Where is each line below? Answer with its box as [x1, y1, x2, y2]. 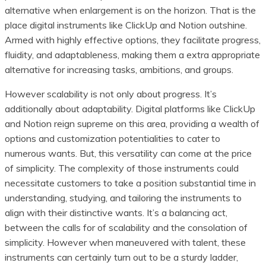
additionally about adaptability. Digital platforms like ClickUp [5, 103, 255, 115]
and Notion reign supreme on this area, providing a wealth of [5, 118, 259, 130]
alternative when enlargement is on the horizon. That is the [5, 4, 256, 17]
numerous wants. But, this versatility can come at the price [5, 147, 252, 160]
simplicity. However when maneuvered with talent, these [5, 236, 246, 249]
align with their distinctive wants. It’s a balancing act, [5, 207, 227, 219]
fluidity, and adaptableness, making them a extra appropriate [5, 49, 260, 61]
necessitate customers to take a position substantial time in [5, 177, 256, 189]
